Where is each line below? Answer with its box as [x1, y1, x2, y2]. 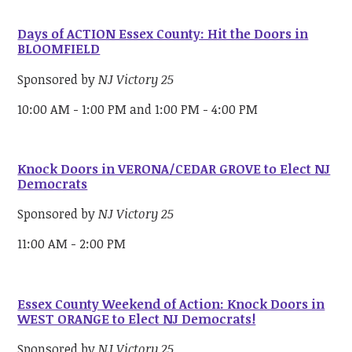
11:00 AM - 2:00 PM [17, 235, 126, 253]
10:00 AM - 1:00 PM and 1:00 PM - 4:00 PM [17, 100, 258, 118]
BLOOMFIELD [17, 40, 101, 58]
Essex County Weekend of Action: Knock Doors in [17, 295, 325, 313]
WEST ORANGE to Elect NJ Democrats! [17, 310, 256, 328]
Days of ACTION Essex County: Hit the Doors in [17, 25, 309, 43]
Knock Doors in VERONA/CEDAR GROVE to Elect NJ [17, 160, 331, 178]
